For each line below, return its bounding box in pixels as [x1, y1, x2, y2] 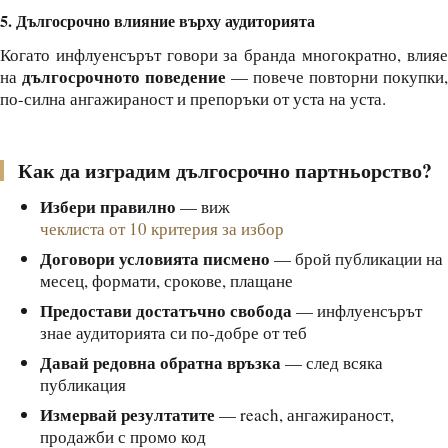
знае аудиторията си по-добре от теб [40, 321, 307, 344]
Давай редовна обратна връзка [40, 350, 281, 375]
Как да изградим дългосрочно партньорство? [18, 156, 432, 185]
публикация [40, 373, 126, 396]
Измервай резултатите [40, 402, 215, 427]
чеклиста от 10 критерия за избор [40, 217, 284, 240]
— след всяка [281, 351, 383, 374]
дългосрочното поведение [22, 64, 226, 89]
